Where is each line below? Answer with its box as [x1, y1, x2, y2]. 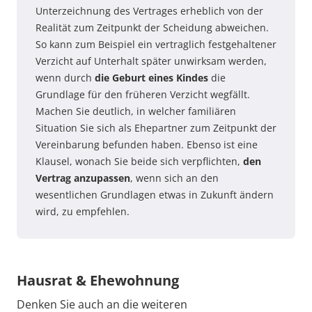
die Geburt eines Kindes [95, 70, 208, 84]
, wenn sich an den [130, 171, 219, 185]
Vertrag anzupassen [36, 171, 130, 185]
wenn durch [36, 70, 95, 84]
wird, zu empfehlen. [36, 204, 130, 218]
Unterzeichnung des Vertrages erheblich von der [36, 3, 263, 17]
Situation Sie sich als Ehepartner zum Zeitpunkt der [36, 120, 276, 134]
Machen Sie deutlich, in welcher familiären [36, 104, 236, 118]
